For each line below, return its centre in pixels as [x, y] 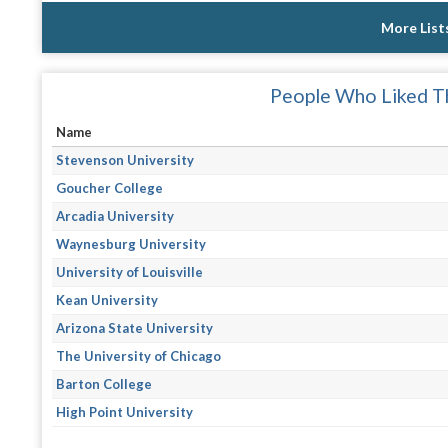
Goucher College [110, 187]
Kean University [107, 299]
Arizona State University [135, 327]
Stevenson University [125, 159]
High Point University [125, 411]
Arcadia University [115, 215]
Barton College [104, 383]
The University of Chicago [139, 355]
